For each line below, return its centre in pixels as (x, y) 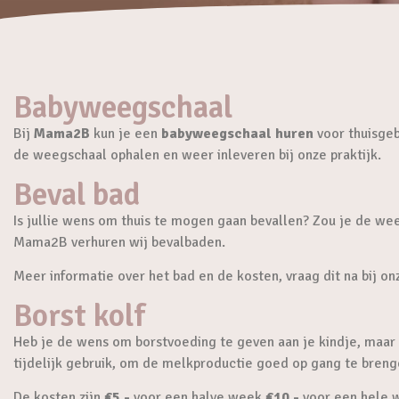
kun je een (126, 134)
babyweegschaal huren (237, 134)
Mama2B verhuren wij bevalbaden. (119, 242)
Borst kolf (79, 315)
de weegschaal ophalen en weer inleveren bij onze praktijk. (197, 155)
